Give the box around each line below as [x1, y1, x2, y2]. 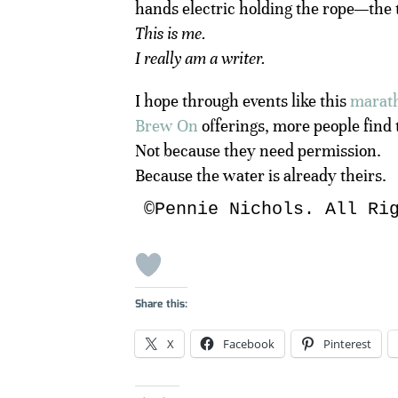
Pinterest [323, 335, 371, 352]
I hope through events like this [135, 90, 350, 111]
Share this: [135, 295, 187, 313]
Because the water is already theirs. [135, 164, 386, 186]
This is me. [135, 22, 206, 44]
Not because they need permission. [135, 139, 381, 161]
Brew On [135, 115, 198, 136]
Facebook [223, 335, 275, 352]
